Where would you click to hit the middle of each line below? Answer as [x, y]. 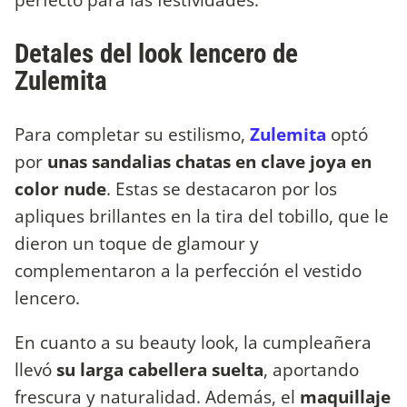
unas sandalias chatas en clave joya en [209, 161]
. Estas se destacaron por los [222, 189]
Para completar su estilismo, [132, 134]
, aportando [311, 370]
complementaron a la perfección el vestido [188, 270]
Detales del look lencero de [156, 54]
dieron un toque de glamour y [137, 243]
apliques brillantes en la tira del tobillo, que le [202, 216]
